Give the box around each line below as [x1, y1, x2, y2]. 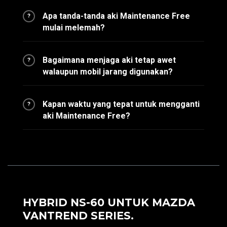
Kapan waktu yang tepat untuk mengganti [43, 99, 200, 109]
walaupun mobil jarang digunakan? [43, 67, 173, 77]
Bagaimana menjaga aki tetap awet [43, 55, 176, 65]
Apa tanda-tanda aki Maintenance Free [43, 11, 190, 21]
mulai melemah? [43, 23, 105, 32]
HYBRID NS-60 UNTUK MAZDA [23, 196, 195, 209]
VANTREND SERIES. [23, 209, 134, 222]
